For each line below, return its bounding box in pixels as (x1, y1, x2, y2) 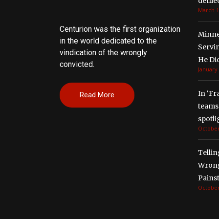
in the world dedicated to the (60, 36, 157, 45)
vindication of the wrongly (60, 47, 147, 57)
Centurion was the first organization (60, 24, 180, 34)
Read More (80, 90, 114, 99)
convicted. (60, 59, 94, 69)
